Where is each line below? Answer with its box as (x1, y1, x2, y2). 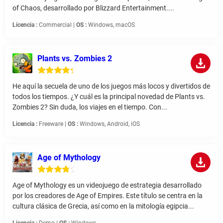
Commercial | (37, 21, 76, 29)
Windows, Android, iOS (78, 120, 140, 128)
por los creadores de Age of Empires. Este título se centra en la (12, 192, 203, 200)
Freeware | (37, 120, 68, 128)
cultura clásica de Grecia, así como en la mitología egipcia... (12, 202, 194, 211)
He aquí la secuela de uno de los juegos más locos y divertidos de (12, 82, 210, 91)
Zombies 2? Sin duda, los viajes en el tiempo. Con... (12, 103, 167, 111)
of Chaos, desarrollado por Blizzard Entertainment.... (12, 4, 174, 12)
